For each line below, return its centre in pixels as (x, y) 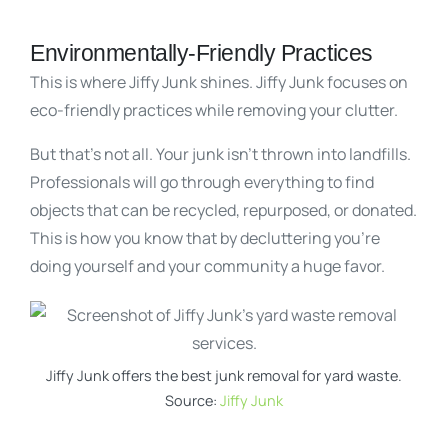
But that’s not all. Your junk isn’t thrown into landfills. (220, 153)
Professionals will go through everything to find (202, 181)
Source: (192, 400)
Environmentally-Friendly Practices (201, 53)
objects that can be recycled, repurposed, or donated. (223, 209)
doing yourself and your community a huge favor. (207, 265)
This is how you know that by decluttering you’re (205, 237)
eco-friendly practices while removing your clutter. (215, 109)
